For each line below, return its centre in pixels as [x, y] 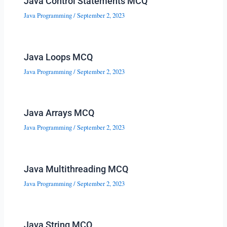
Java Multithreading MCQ [76, 169]
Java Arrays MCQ [59, 113]
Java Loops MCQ [59, 57]
